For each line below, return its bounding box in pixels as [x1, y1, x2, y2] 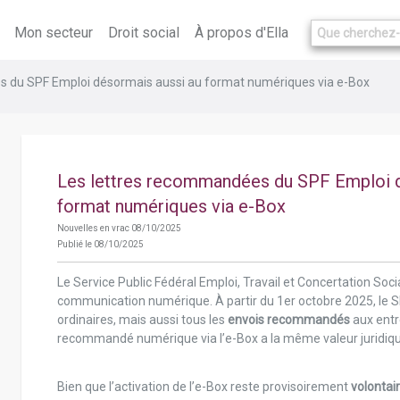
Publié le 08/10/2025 [56, 239, 144, 249]
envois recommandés [227, 312, 353, 327]
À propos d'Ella [195, 24, 288, 41]
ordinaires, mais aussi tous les [56, 312, 228, 327]
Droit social [108, 24, 179, 41]
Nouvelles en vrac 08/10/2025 [56, 223, 181, 233]
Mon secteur [14, 24, 93, 41]
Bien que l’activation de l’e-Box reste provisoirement [56, 379, 351, 394]
